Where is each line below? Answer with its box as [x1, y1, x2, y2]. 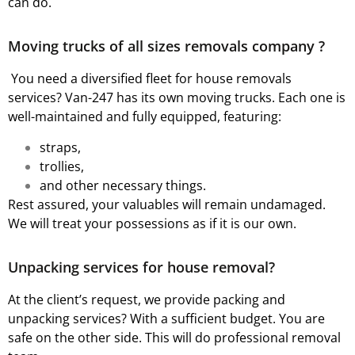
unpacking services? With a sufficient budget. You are [8, 310, 325, 328]
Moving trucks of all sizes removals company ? [8, 36, 325, 56]
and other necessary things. [40, 176, 206, 194]
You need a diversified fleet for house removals [11, 70, 292, 88]
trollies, [40, 157, 84, 175]
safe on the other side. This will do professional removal [8, 329, 341, 347]
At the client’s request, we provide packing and [8, 291, 285, 309]
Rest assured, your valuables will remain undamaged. [8, 195, 326, 213]
